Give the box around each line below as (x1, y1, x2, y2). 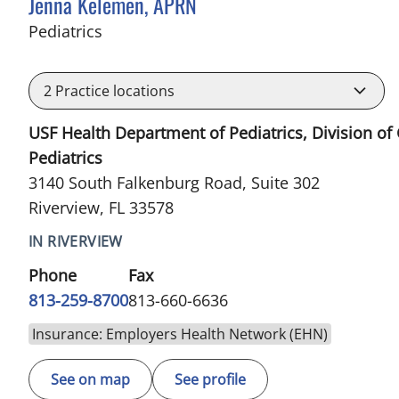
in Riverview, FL (102, 19, 216, 41)
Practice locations (52, 80, 175, 101)
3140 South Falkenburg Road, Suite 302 (28, 171, 320, 193)
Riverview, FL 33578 (28, 196, 174, 218)
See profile (175, 369, 246, 389)
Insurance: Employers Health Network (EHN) (32, 323, 328, 344)
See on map (51, 369, 130, 389)
